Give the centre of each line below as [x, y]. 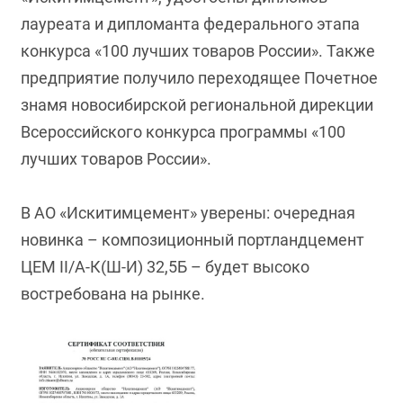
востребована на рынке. [113, 294]
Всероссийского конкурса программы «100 [184, 132]
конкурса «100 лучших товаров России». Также [198, 51]
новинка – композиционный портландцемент [193, 240]
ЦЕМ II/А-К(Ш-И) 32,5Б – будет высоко [166, 267]
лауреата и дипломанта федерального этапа [191, 24]
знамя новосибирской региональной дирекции [197, 105]
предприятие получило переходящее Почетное [200, 78]
